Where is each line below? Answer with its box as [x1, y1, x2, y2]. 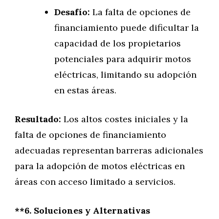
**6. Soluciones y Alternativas [15, 205, 150, 216]
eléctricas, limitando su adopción [54, 69, 197, 80]
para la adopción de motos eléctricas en [15, 160, 185, 172]
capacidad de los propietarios [54, 38, 181, 49]
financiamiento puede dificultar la [54, 22, 199, 33]
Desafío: [54, 6, 90, 18]
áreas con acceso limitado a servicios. [15, 176, 175, 187]
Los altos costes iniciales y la [61, 113, 188, 125]
